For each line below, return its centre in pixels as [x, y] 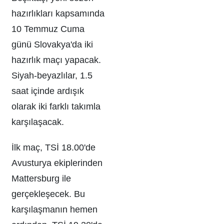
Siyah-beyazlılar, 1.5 [52, 75]
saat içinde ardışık [48, 91]
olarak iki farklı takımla [56, 106]
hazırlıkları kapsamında [58, 13]
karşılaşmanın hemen [54, 209]
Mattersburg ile [41, 178]
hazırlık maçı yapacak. [56, 60]
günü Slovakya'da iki [52, 44]
